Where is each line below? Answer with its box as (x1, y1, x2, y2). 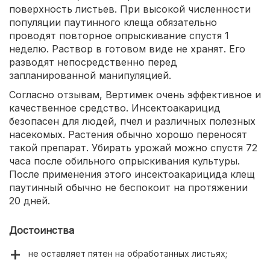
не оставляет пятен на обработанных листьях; (28, 248, 227, 259)
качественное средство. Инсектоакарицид (9, 102, 221, 115)
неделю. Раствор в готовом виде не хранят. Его (9, 43, 245, 55)
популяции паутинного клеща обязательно (9, 16, 217, 29)
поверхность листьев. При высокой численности (9, 3, 251, 16)
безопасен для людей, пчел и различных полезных (9, 115, 256, 128)
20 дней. (9, 195, 50, 207)
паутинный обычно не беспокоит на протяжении (9, 181, 248, 194)
